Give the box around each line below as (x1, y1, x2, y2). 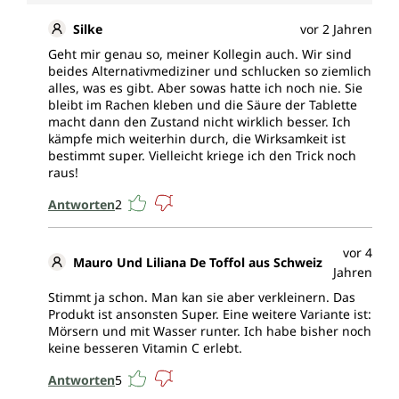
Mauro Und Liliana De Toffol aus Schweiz (73, 254, 322, 272)
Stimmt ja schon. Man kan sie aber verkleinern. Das (48, 289, 355, 306)
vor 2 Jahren (300, 20, 372, 38)
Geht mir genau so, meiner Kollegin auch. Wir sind (48, 45, 352, 63)
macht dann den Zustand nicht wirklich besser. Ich (48, 113, 351, 131)
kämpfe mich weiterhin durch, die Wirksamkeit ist (48, 130, 346, 148)
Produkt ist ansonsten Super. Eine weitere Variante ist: (48, 305, 371, 323)
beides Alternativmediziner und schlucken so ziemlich (48, 62, 371, 80)
